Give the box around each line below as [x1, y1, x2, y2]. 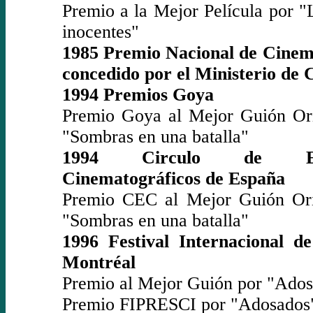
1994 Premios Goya [61, 84, 214, 105]
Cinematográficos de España [61, 168, 285, 189]
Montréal [61, 252, 136, 272]
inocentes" [61, 21, 139, 42]
